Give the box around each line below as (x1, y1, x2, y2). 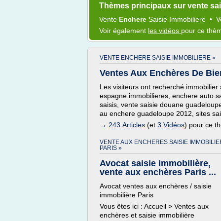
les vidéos (148, 27, 181, 35)
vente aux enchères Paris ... (100, 167, 216, 177)
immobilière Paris (100, 191, 153, 199)
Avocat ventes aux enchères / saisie (100, 182, 212, 190)
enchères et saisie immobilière (100, 211, 194, 219)
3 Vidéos (157, 121, 184, 129)
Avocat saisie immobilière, (100, 158, 211, 168)
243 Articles (109, 121, 145, 129)
